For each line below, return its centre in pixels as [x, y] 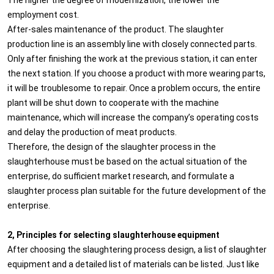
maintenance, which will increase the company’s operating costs [133, 117]
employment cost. [43, 14]
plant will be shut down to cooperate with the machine [113, 102]
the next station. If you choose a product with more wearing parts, [136, 73]
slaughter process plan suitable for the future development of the [137, 190]
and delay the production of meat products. [92, 131]
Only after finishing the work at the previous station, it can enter [132, 58]
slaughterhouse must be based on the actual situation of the [127, 161]
